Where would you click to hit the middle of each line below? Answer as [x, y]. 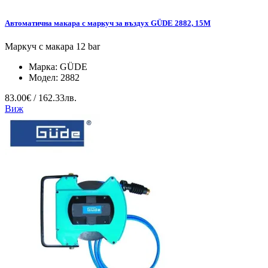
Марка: [44, 66]
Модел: [45, 77]
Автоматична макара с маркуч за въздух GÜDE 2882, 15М [108, 23]
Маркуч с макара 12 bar [52, 46]
